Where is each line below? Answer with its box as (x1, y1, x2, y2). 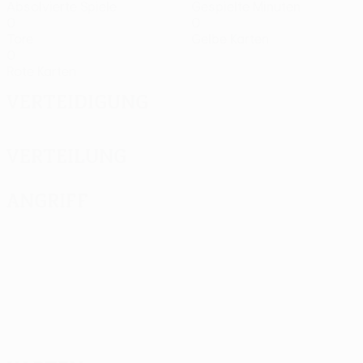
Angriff (6, 188, 88, 212)
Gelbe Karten (191, 32, 269, 46)
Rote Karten (6, 64, 76, 79)
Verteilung (6, 143, 126, 168)
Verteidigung (6, 89, 148, 113)
